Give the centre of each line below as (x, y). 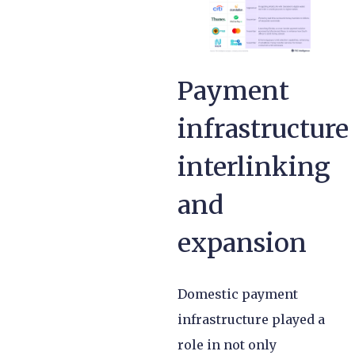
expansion (242, 243)
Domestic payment (238, 294)
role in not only (227, 344)
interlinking (254, 167)
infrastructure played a (251, 319)
